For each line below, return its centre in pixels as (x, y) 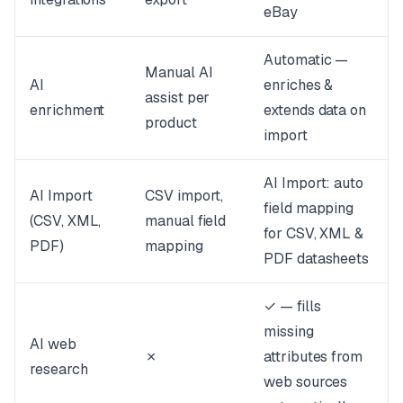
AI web (53, 344)
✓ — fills (292, 306)
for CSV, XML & (314, 233)
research (59, 369)
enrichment (67, 110)
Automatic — (306, 59)
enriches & (299, 85)
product (171, 122)
